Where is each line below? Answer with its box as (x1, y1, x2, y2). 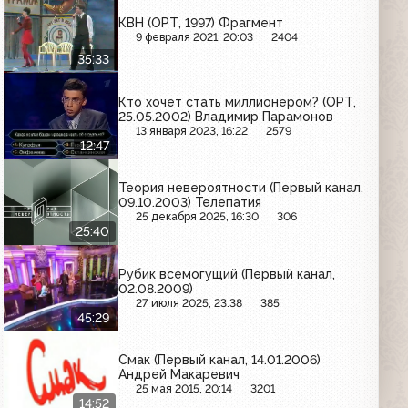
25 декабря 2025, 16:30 (136, 209, 260, 224)
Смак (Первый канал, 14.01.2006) (118, 352, 321, 368)
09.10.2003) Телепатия (118, 195, 262, 210)
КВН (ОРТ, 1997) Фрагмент (118, 15, 284, 31)
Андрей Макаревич (118, 367, 240, 382)
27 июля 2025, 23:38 (136, 295, 243, 310)
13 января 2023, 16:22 (136, 123, 249, 138)
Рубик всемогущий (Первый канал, (118, 266, 336, 281)
